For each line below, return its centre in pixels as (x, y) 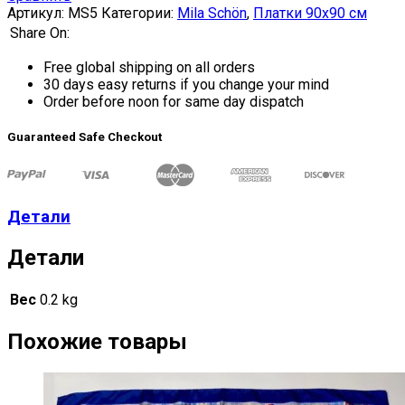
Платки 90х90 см (310, 13)
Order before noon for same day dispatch (174, 101)
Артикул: (38, 13)
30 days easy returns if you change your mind (186, 84)
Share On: (40, 33)
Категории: (139, 13)
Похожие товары (97, 341)
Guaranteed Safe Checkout (85, 137)
